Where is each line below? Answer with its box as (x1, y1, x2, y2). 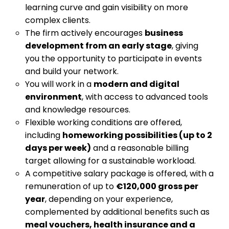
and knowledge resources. (25, 104, 130, 116)
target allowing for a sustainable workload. (25, 155, 196, 167)
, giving (171, 40, 198, 52)
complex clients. (25, 14, 90, 26)
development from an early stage (25, 40, 172, 52)
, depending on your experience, (44, 193, 173, 205)
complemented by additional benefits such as (25, 206, 210, 218)
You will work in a (25, 78, 94, 90)
